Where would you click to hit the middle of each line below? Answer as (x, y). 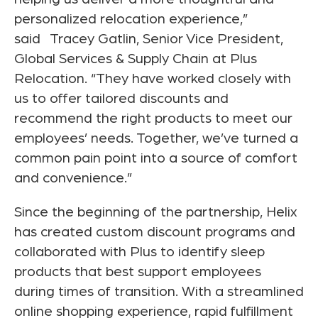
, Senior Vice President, (210, 39)
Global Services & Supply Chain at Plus (136, 59)
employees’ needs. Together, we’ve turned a (156, 139)
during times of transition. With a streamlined (159, 292)
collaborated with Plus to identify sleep (139, 252)
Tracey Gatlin (93, 39)
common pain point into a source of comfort (156, 159)
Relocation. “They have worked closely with (153, 79)
